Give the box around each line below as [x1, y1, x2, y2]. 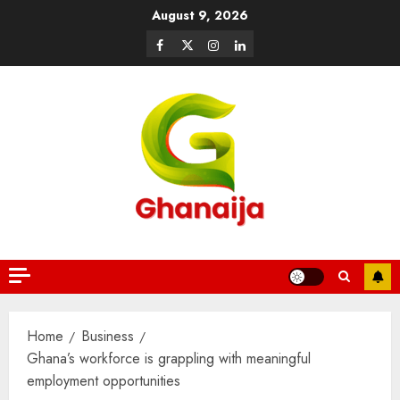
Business [81, 326, 134, 346]
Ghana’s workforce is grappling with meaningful [27, 348, 311, 369]
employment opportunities [27, 371, 180, 391]
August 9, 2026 [152, 6, 248, 24]
